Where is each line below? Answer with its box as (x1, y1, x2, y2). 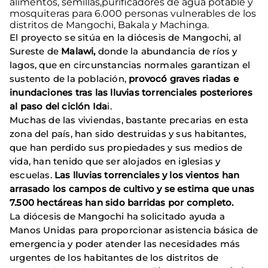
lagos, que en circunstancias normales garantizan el (10, 59, 251, 71)
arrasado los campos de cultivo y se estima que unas (10, 182, 255, 194)
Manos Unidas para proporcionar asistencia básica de (10, 224, 258, 236)
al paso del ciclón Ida (10, 100, 108, 112)
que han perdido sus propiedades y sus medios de (10, 141, 243, 153)
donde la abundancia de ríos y (95, 45, 237, 57)
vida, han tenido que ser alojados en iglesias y (10, 155, 221, 167)
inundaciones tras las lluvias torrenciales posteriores (10, 86, 252, 98)
